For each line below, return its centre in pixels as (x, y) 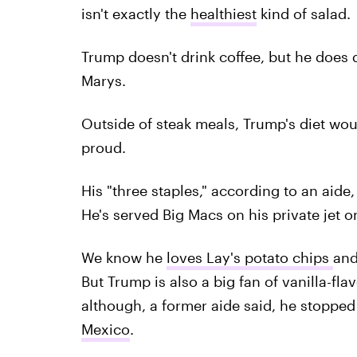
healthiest (223, 14)
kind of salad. (303, 14)
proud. (103, 148)
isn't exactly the (135, 14)
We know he (124, 258)
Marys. (103, 81)
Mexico (105, 330)
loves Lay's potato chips (249, 258)
